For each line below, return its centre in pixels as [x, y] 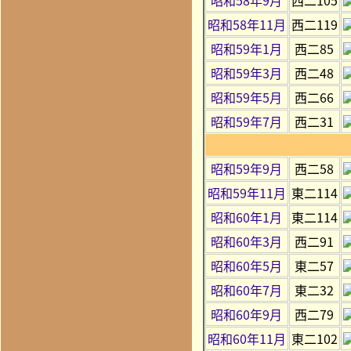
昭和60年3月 [247, 241]
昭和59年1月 [247, 48]
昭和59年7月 [247, 121]
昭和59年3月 [247, 72]
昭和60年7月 [247, 289]
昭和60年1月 [247, 217]
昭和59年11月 [246, 192]
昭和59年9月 [247, 168]
